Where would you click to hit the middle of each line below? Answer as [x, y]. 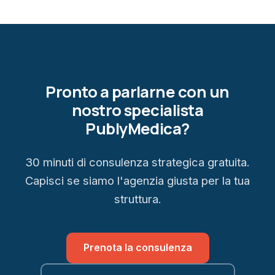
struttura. [137, 199]
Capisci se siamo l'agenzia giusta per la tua [137, 181]
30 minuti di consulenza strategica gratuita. [137, 162]
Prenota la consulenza [137, 248]
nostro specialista [137, 110]
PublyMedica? [137, 129]
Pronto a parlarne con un [137, 92]
